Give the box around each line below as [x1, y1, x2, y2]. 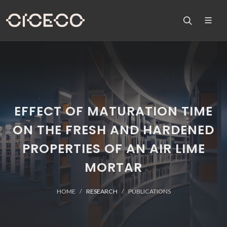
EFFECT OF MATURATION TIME [14, 102, 213, 120]
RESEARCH [86, 187, 118, 195]
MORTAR [85, 159, 142, 176]
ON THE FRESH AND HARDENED [13, 121, 214, 139]
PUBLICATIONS [128, 187, 171, 195]
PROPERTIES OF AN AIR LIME [22, 140, 205, 158]
